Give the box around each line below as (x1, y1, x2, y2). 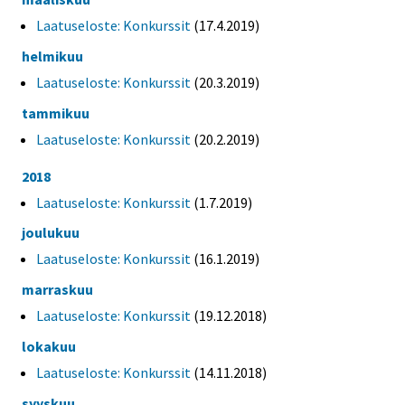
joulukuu (22, 223, 80, 242)
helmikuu (22, 46, 83, 65)
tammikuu (22, 103, 89, 122)
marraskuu (22, 280, 93, 299)
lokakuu (22, 336, 76, 355)
